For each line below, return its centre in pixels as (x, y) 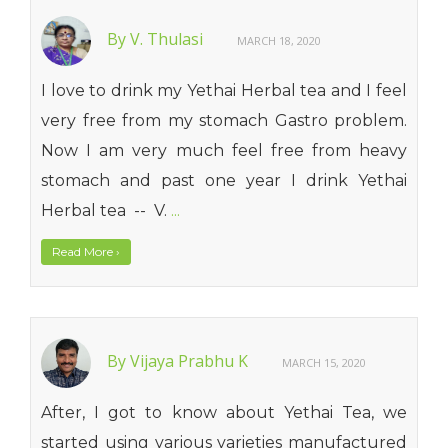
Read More (84, 251)
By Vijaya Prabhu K (179, 361)
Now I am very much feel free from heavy (224, 150)
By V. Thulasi (157, 39)
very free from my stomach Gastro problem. (224, 120)
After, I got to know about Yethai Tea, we (224, 412)
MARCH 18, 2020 (279, 41)
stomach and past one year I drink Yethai (224, 180)
